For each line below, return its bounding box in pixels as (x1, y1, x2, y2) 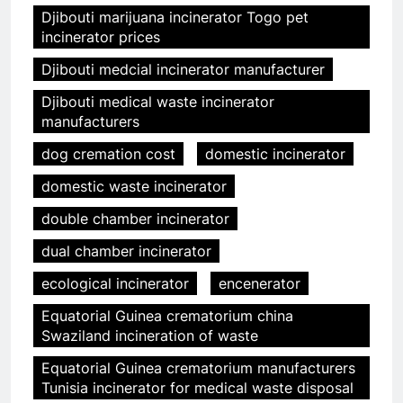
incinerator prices (41, 28, 160, 47)
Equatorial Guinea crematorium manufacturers (41, 359, 355, 378)
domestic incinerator (205, 145, 345, 164)
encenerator (219, 274, 300, 293)
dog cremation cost (41, 145, 175, 164)
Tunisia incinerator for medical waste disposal (41, 379, 354, 398)
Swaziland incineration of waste (41, 327, 258, 345)
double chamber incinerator (41, 210, 229, 228)
